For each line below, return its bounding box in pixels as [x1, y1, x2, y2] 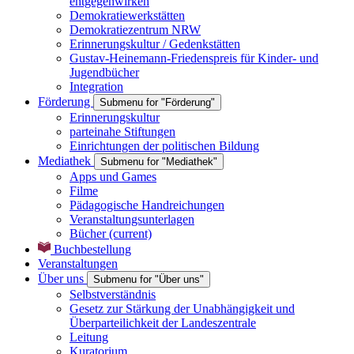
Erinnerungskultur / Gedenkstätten [70, 36, 240, 51]
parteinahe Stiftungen [70, 124, 175, 138]
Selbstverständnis [70, 287, 156, 301]
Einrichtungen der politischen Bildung [70, 138, 259, 153]
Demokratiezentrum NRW [70, 22, 201, 36]
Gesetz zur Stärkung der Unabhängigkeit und [70, 301, 295, 315]
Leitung [70, 330, 108, 344]
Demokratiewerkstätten [70, 8, 185, 22]
